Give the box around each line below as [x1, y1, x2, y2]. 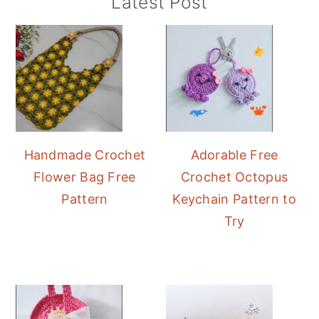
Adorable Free [190, 147, 278, 163]
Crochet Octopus [180, 169, 288, 185]
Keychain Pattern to [172, 192, 296, 207]
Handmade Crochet [23, 147, 146, 163]
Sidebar [15, 16, 91, 42]
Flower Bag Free [33, 169, 136, 185]
